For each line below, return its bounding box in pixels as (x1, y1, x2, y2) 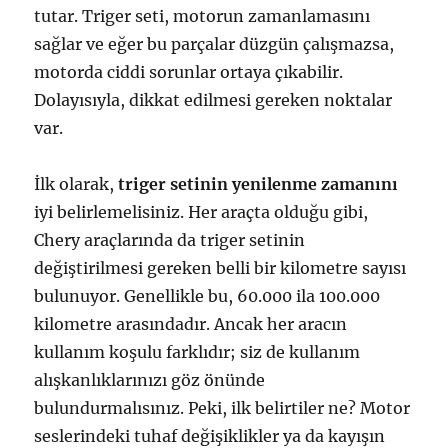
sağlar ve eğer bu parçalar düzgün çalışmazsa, (34, 33, 395, 54)
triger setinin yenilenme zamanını (118, 173, 399, 194)
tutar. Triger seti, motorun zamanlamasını (34, 5, 371, 26)
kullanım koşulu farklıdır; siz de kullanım (34, 341, 361, 362)
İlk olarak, (34, 173, 119, 194)
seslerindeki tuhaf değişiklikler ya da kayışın (34, 425, 386, 446)
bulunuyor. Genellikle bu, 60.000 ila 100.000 (34, 285, 381, 306)
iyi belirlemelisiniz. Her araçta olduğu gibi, (34, 201, 369, 222)
